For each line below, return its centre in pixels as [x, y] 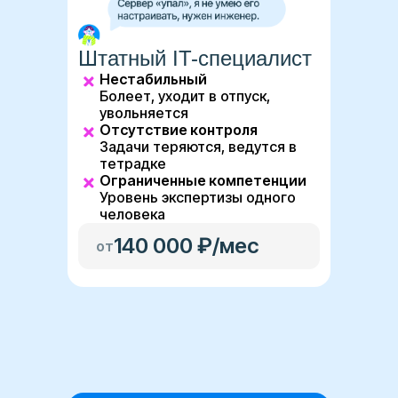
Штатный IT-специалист [195, 59]
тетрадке [133, 164]
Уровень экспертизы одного [198, 198]
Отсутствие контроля [179, 130]
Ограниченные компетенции [203, 181]
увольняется [144, 113]
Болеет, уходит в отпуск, [185, 96]
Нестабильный [153, 80]
